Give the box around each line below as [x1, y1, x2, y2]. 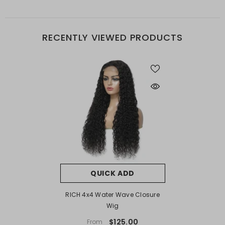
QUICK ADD [90, 168, 135, 178]
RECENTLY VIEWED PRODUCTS [42, 31, 183, 44]
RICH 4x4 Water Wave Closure [65, 190, 160, 199]
